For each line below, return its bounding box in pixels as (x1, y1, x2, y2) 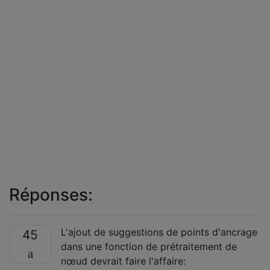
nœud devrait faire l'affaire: (61, 254, 186, 267)
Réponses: (9, 184, 93, 205)
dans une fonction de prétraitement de (61, 240, 237, 253)
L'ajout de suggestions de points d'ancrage (61, 225, 257, 238)
